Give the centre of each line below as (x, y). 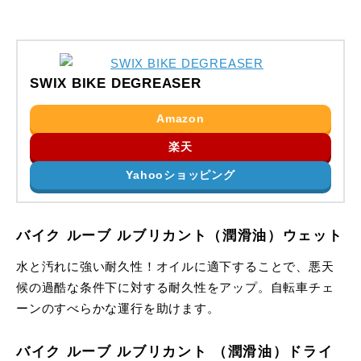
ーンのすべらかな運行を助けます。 (118, 309)
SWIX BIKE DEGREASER (116, 84)
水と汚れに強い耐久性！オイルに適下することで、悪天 (175, 267)
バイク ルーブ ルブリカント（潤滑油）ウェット (180, 236)
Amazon (180, 119)
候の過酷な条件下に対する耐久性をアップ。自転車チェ (175, 288)
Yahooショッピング (180, 175)
